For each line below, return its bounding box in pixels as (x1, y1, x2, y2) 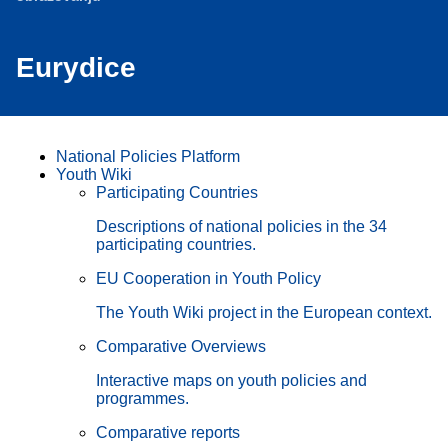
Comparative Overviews (96, 337, 266, 355)
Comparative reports (96, 423, 240, 441)
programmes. (96, 389, 189, 407)
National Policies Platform (56, 147, 240, 165)
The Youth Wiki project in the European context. (96, 303, 432, 321)
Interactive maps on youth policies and (96, 371, 367, 389)
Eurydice (16, 51, 136, 83)
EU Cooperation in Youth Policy (96, 269, 321, 287)
